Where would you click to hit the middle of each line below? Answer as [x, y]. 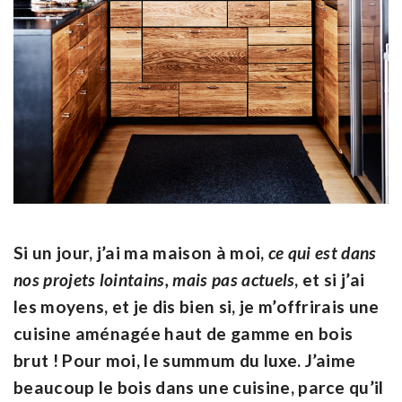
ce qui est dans [322, 252]
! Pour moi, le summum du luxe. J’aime [202, 360]
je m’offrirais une [309, 306]
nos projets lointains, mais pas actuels [154, 279]
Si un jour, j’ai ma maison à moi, [141, 252]
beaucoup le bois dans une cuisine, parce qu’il [199, 387]
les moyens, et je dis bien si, [127, 306]
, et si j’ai [330, 279]
